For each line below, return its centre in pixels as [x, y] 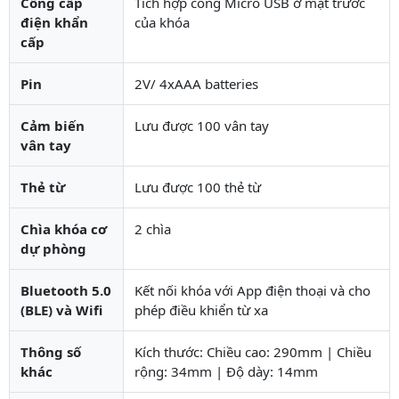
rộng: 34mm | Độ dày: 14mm [226, 371]
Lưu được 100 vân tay [202, 125]
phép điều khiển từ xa [201, 309]
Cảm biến [53, 125]
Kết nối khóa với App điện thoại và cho [252, 290]
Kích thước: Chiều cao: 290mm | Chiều [253, 351]
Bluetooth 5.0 [66, 290]
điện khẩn [54, 22]
